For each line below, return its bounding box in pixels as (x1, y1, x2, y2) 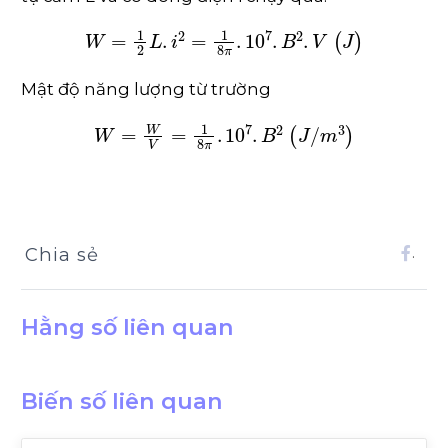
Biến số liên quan (21, 387, 223, 416)
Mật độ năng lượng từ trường (21, 79, 271, 100)
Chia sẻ (25, 243, 99, 267)
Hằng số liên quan (21, 313, 234, 342)
